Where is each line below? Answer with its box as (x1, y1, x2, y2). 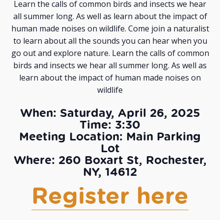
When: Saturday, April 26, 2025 (20, 105, 200, 121)
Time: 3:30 (80, 117, 140, 133)
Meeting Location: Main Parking (19, 129, 201, 144)
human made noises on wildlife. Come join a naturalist (11, 23, 209, 34)
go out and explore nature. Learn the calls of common (11, 47, 209, 58)
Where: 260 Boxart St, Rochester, (13, 152, 207, 168)
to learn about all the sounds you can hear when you (13, 35, 207, 46)
